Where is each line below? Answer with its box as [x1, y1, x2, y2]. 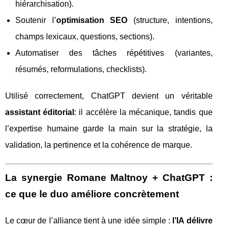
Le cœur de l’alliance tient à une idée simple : [5, 216, 173, 225]
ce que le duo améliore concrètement [5, 189, 179, 199]
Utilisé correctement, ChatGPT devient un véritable [5, 91, 213, 100]
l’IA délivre [172, 216, 213, 225]
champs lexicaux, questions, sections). [15, 32, 154, 41]
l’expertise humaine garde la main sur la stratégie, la [5, 124, 213, 133]
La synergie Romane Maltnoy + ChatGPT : [5, 172, 213, 183]
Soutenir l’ [15, 16, 56, 25]
